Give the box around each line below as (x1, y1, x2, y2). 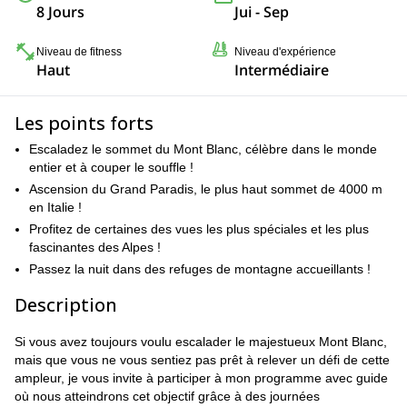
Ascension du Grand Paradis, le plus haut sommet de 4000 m (29, 182, 382, 196)
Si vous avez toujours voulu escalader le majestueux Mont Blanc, (15, 334, 387, 349)
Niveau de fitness (36, 45, 122, 58)
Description (15, 293, 117, 317)
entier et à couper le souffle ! (29, 160, 194, 174)
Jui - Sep (234, 2, 289, 22)
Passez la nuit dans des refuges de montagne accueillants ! (29, 262, 371, 276)
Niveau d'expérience (234, 45, 336, 58)
